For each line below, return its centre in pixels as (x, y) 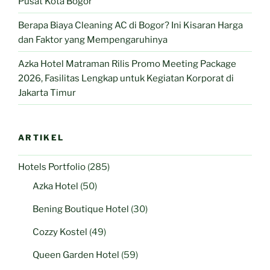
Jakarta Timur (47, 93)
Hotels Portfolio (52, 167)
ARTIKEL (41, 138)
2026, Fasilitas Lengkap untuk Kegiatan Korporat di (126, 78)
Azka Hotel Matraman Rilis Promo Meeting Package (127, 64)
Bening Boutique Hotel (81, 209)
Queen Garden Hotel (76, 255)
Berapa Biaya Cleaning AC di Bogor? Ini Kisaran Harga (130, 25)
